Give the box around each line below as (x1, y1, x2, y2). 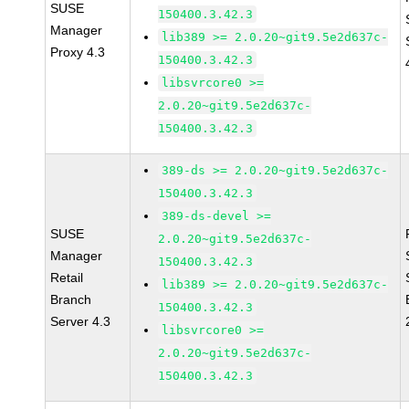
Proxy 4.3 (50, 45, 106, 59)
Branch (50, 292, 92, 307)
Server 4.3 (50, 314, 111, 329)
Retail (50, 270, 84, 285)
